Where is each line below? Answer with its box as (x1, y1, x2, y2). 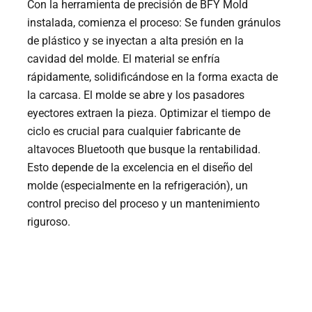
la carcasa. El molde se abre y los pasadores (27, 88, 245, 102)
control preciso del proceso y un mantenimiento (27, 197, 260, 211)
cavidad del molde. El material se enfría (27, 52, 221, 66)
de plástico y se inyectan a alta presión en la (27, 34, 244, 48)
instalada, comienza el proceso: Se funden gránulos (27, 16, 281, 30)
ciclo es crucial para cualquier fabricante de (27, 125, 241, 139)
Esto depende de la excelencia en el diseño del (27, 161, 253, 175)
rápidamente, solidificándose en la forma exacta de (27, 70, 279, 84)
